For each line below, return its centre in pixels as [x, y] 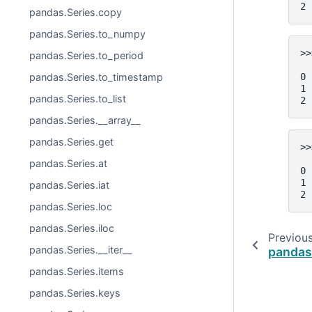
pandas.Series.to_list [78, 99]
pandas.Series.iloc [72, 228]
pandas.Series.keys [75, 293]
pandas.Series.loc [71, 206]
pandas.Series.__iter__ [81, 250]
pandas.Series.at [69, 163]
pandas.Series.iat [70, 185]
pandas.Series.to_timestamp [96, 77]
